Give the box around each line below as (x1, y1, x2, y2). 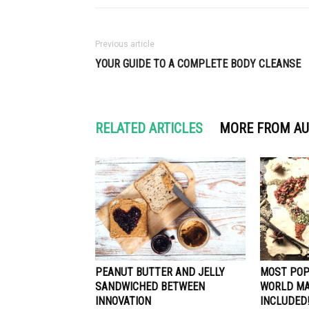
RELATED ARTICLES (95, 120, 203, 137)
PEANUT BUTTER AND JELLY (95, 266, 225, 279)
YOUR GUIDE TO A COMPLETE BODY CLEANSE (95, 57, 301, 70)
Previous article (95, 39, 154, 49)
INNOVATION (95, 295, 151, 308)
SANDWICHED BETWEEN (95, 280, 205, 293)
